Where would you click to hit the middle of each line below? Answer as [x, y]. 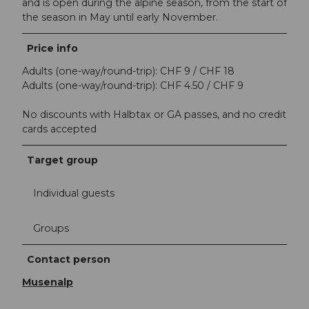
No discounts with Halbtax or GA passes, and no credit [154, 115]
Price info [53, 49]
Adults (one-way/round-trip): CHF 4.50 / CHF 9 [133, 86]
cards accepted [59, 129]
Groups [51, 228]
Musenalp [48, 282]
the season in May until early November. [120, 18]
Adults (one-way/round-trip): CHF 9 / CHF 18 [128, 71]
